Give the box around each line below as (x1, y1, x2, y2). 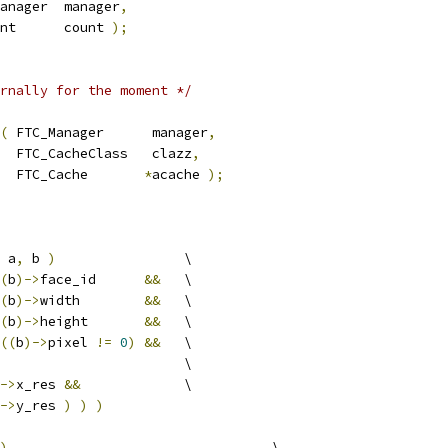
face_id (40, 271, 144, 288)
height (40, 313, 144, 330)
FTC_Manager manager (8, 124, 208, 141)
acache (152, 166, 208, 183)
